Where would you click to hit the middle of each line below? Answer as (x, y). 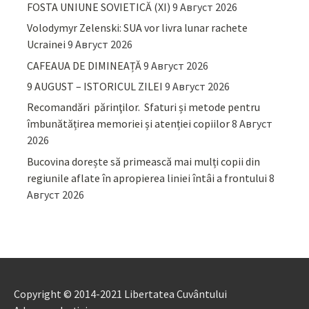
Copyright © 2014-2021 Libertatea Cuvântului (120, 293)
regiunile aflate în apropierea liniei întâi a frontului (147, 178)
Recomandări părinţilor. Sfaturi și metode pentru (144, 107)
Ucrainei (47, 44)
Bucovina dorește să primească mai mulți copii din (144, 161)
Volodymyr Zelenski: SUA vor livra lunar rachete (138, 28)
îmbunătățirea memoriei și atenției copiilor (129, 124)
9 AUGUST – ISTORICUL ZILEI (95, 86)
